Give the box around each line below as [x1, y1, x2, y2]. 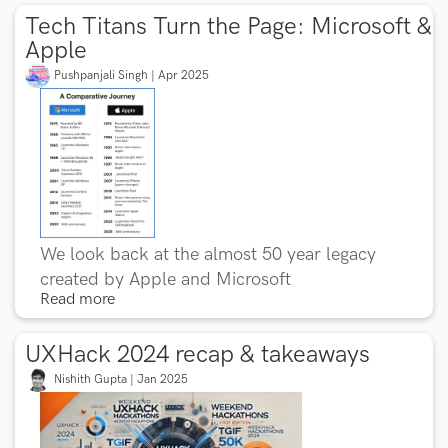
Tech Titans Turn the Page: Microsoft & [25, 11, 432, 41]
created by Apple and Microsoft [40, 268, 291, 290]
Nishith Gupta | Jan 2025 [54, 371, 188, 387]
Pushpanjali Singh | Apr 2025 [54, 67, 209, 83]
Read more [40, 289, 115, 309]
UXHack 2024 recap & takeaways [25, 339, 370, 369]
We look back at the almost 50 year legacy [40, 243, 376, 265]
